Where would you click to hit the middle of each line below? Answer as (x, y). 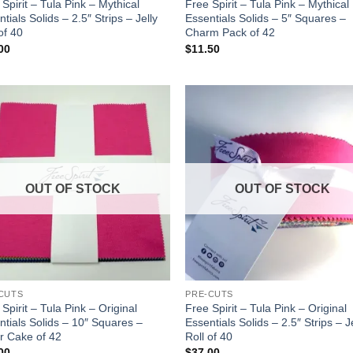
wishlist (142, 140)
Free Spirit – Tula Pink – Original (266, 308)
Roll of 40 (209, 336)
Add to (143, 129)
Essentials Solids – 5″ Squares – (266, 19)
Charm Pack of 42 (230, 33)
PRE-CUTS (209, 294)
